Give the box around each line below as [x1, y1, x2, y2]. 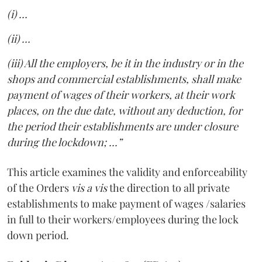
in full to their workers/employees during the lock [7, 212, 239, 226]
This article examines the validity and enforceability [7, 164, 247, 179]
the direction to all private [109, 180, 230, 195]
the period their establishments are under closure [7, 119, 238, 133]
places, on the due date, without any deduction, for [7, 103, 242, 118]
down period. [7, 227, 69, 242]
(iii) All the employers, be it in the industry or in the [7, 56, 243, 70]
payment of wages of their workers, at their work [7, 87, 235, 102]
